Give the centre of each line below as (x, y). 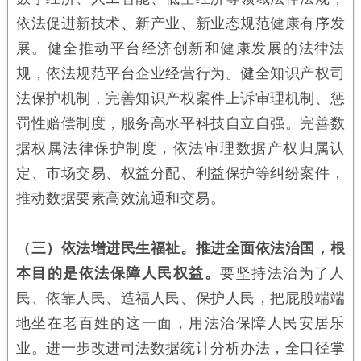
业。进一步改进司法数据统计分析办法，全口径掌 (180, 348)
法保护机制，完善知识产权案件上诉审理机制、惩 (180, 98)
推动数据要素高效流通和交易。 (120, 198)
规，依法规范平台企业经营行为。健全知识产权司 (180, 73)
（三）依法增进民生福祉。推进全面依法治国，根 (180, 248)
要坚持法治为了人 (283, 273)
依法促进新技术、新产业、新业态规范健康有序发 (180, 23)
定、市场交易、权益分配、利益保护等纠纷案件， (180, 173)
